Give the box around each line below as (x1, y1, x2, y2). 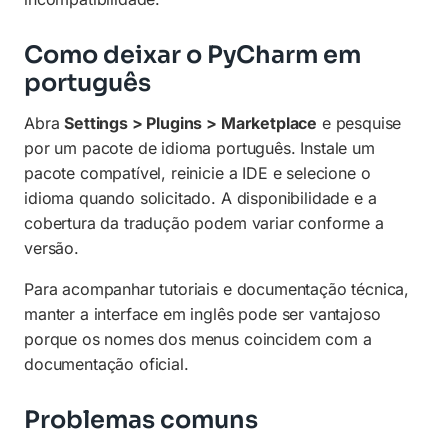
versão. (24, 238, 79, 259)
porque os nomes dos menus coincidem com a (24, 329, 372, 350)
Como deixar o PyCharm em (24, 39, 361, 70)
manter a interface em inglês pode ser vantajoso (24, 304, 381, 325)
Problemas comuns (24, 404, 258, 435)
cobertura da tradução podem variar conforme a (24, 213, 384, 234)
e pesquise (317, 113, 402, 134)
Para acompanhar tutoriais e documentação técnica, (24, 279, 410, 300)
